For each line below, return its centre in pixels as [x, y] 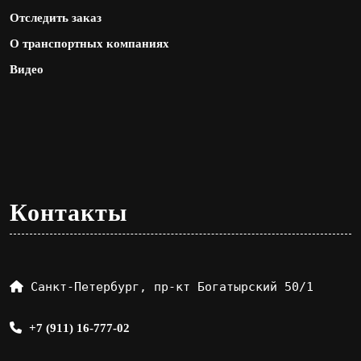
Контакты [68, 212]
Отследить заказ [56, 17]
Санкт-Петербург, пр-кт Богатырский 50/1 [172, 286]
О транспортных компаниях [89, 43]
